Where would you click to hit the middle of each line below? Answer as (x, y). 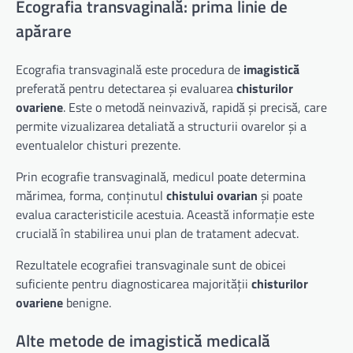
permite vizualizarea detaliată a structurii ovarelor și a (161, 126)
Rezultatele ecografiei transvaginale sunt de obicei (151, 265)
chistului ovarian (212, 196)
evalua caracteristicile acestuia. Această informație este (165, 215)
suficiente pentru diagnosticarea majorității (134, 284)
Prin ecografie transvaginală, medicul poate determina (161, 177)
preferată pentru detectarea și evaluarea (126, 89)
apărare (44, 31)
